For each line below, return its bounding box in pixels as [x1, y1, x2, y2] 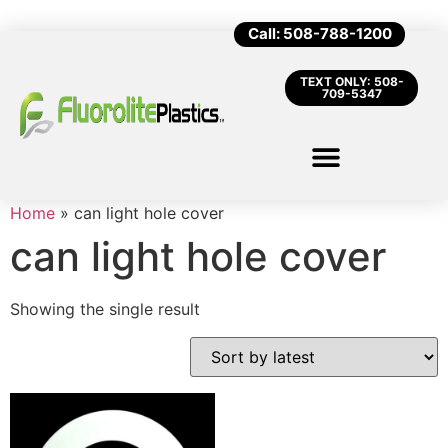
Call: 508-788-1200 [248, 24, 392, 43]
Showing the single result [10, 299, 200, 319]
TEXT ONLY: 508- [299, 74, 404, 89]
